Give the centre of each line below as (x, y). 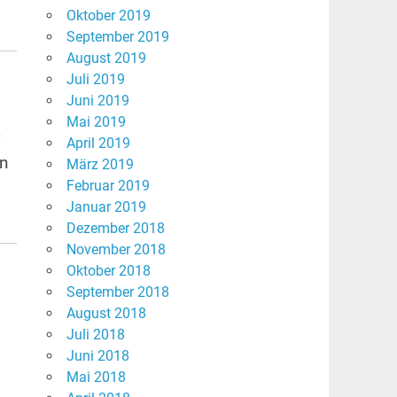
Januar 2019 (106, 207)
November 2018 (116, 250)
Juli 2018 (95, 335)
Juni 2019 (97, 101)
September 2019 (117, 37)
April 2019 (98, 144)
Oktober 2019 (108, 16)
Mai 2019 (96, 122)
